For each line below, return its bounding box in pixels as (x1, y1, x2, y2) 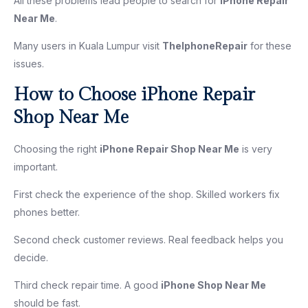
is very (239, 142, 272, 155)
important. (14, 160, 58, 173)
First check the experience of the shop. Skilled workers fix (14, 188, 280, 200)
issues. (14, 57, 44, 69)
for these (247, 39, 291, 52)
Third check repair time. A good (14, 278, 161, 291)
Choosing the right (14, 142, 100, 155)
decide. (14, 251, 48, 263)
